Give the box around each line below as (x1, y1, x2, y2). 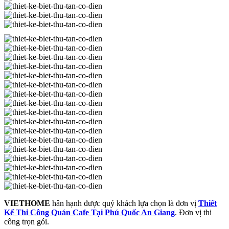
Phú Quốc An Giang (105, 208, 175, 217)
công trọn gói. (4, 217, 49, 226)
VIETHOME (4, 199, 50, 208)
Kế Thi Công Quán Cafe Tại (4, 208, 103, 217)
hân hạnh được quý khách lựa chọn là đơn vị (50, 199, 198, 208)
